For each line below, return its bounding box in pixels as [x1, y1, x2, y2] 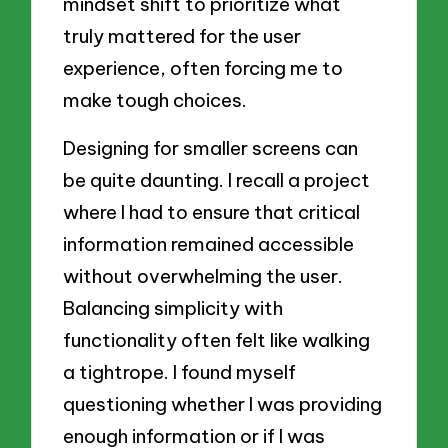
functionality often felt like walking [63, 328, 371, 353]
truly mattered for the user [63, 24, 302, 49]
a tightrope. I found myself [63, 360, 297, 385]
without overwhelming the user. [63, 264, 344, 289]
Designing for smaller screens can [63, 136, 359, 161]
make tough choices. [63, 88, 248, 113]
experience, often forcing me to [63, 56, 344, 81]
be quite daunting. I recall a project [63, 168, 371, 193]
